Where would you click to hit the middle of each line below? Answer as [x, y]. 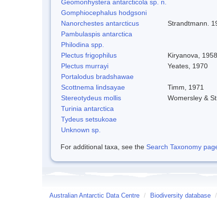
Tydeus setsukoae [89, 119]
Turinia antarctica [87, 108]
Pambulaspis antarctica [97, 34]
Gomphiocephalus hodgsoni [104, 12]
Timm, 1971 [186, 87]
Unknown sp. [81, 130]
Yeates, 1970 [188, 66]
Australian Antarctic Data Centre [94, 195]
